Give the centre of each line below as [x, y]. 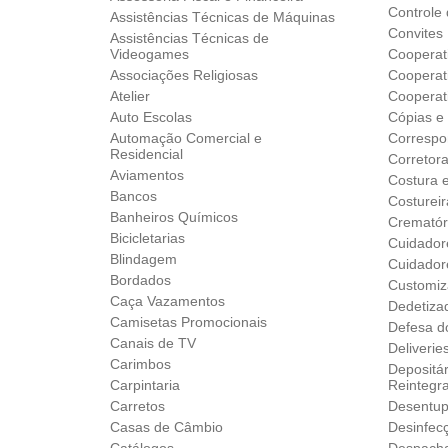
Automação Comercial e [186, 137]
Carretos [138, 405]
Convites [416, 32]
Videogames [150, 53]
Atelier [130, 95]
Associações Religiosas [184, 74]
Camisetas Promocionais [189, 321]
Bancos [134, 195]
